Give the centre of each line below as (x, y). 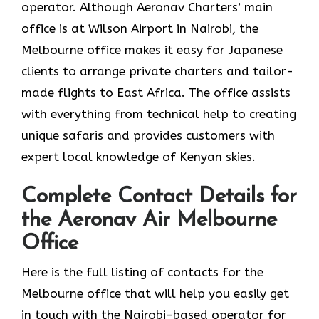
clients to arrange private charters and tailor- (157, 71)
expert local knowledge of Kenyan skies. (138, 156)
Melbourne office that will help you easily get (155, 294)
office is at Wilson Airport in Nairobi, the (140, 28)
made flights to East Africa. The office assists (156, 92)
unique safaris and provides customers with (148, 135)
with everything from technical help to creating (159, 114)
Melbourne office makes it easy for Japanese (152, 49)
